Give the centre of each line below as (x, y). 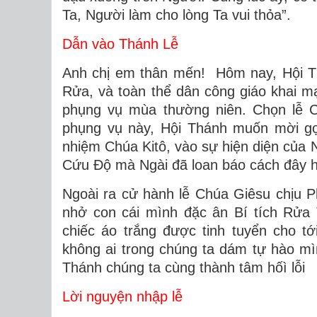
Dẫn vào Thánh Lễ (120, 44)
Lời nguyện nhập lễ (122, 296)
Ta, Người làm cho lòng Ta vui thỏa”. (177, 15)
